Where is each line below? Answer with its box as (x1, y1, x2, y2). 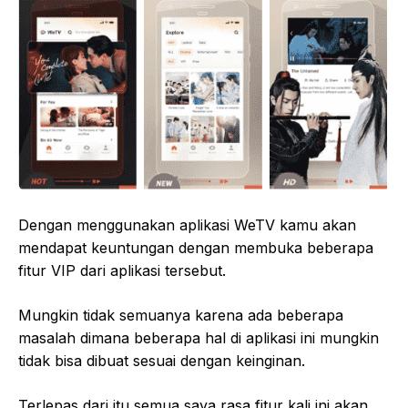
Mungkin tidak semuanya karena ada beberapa (18, 305, 343, 324)
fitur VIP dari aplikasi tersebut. (18, 260, 226, 280)
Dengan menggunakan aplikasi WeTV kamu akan (18, 215, 356, 234)
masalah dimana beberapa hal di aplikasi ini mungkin (18, 328, 379, 347)
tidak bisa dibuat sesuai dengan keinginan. (18, 351, 305, 370)
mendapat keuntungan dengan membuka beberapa (18, 238, 373, 257)
